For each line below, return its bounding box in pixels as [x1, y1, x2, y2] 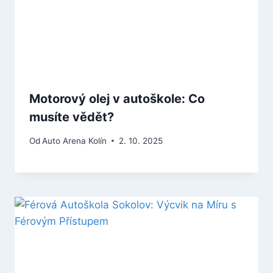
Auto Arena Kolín [42, 135, 107, 146]
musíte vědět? [29, 110, 114, 125]
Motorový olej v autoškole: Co [29, 91, 205, 107]
